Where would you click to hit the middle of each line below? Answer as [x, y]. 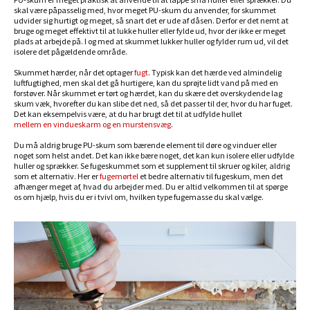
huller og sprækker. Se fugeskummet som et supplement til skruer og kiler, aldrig [152, 166]
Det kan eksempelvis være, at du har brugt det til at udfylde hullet [128, 114]
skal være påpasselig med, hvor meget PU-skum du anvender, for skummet [145, 10]
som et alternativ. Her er [57, 176]
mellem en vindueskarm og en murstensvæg [92, 124]
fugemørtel [119, 176]
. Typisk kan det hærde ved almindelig [215, 72]
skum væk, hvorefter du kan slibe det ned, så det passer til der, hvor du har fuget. [153, 103]
